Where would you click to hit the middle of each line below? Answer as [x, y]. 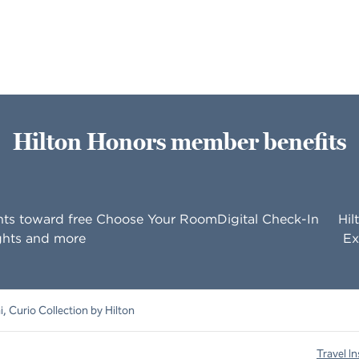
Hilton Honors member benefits [179, 142]
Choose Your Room [156, 219]
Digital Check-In [268, 219]
